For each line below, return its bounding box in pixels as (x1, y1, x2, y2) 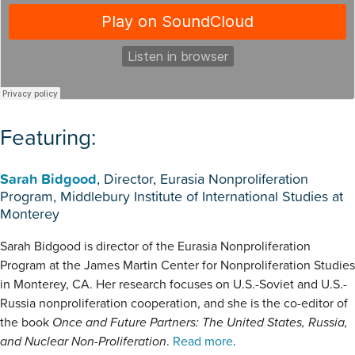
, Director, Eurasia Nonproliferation (97, 167, 308, 189)
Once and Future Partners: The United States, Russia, (52, 314, 348, 330)
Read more (173, 333, 233, 349)
